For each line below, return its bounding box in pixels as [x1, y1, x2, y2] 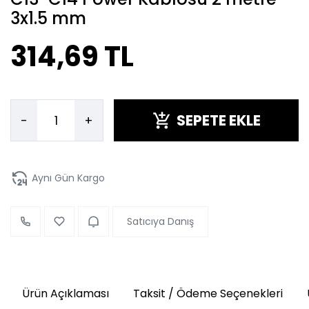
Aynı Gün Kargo [31, 171, 105, 186]
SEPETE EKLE [176, 110, 261, 131]
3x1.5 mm [10, 7, 86, 30]
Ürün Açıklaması [21, 285, 109, 301]
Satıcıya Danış [126, 214, 194, 228]
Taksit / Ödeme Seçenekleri [132, 285, 283, 301]
